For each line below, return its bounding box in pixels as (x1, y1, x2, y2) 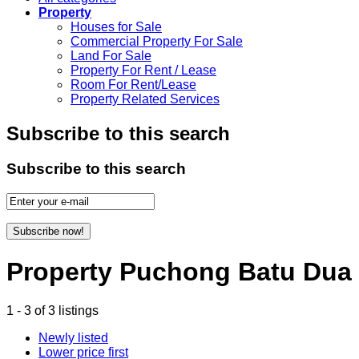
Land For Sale (71, 48, 151, 63)
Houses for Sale (71, 19, 162, 34)
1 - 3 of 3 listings (6, 304, 99, 317)
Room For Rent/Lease (71, 77, 196, 91)
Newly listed (38, 331, 108, 345)
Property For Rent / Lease (71, 63, 216, 77)
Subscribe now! (13, 225, 84, 238)
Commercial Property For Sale (71, 34, 243, 48)
